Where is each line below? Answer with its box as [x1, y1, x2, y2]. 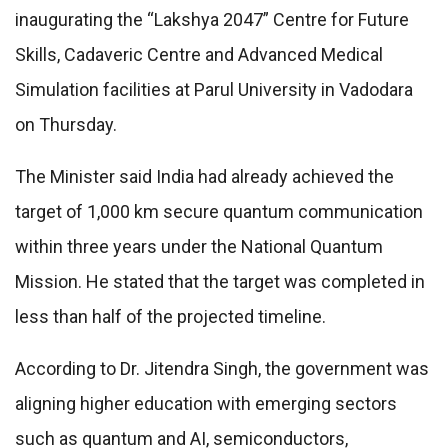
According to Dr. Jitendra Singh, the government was [15, 358, 429, 380]
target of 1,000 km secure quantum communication [15, 201, 423, 223]
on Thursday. [15, 114, 117, 136]
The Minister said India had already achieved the [15, 166, 394, 188]
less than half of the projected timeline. [15, 306, 326, 328]
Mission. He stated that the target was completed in [15, 271, 425, 293]
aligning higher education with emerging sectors [15, 393, 397, 415]
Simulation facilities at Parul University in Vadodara [15, 79, 413, 101]
